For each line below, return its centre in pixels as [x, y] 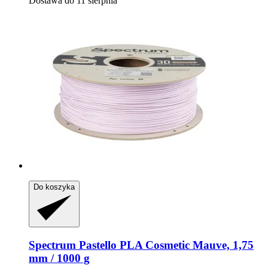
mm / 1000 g [59, 258]
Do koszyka [54, 187]
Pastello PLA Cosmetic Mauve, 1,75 [165, 245]
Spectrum [52, 245]
